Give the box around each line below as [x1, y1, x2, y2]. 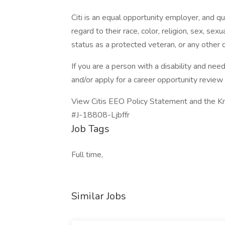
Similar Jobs [71, 189, 126, 203]
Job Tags [71, 122, 109, 136]
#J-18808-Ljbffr [71, 109, 130, 121]
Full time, [71, 149, 103, 160]
